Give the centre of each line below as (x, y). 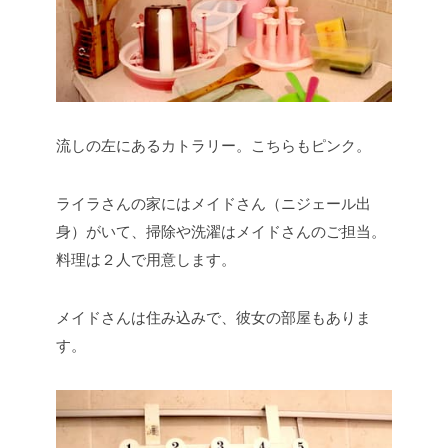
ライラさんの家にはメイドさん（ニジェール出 (213, 204)
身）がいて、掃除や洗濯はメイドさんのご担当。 (221, 232)
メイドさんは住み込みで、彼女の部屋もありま (213, 318)
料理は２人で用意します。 (146, 260)
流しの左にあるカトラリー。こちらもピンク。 (213, 146)
